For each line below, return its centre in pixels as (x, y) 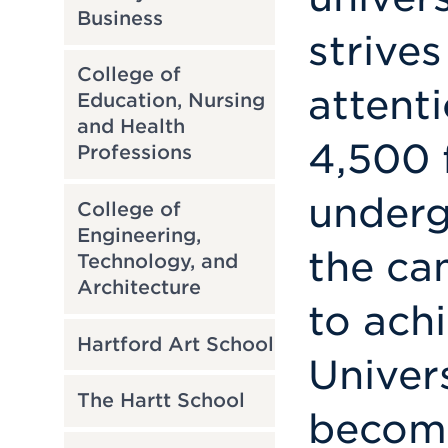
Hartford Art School (175, 344)
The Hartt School (160, 401)
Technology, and (157, 261)
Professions (134, 153)
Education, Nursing (170, 101)
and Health (130, 127)
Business (119, 18)
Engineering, (138, 235)
